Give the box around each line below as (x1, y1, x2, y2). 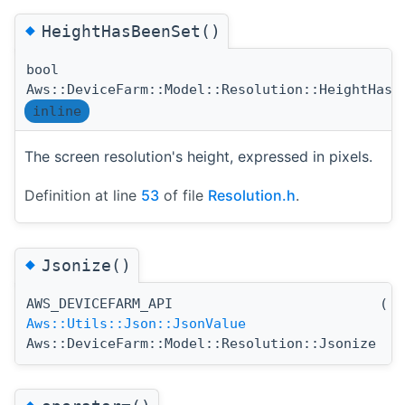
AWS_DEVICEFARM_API (26, 295, 173, 312)
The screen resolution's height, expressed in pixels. (24, 147, 372, 166)
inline (33, 103, 81, 120)
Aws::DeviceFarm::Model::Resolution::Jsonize (26, 334, 376, 352)
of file (159, 186, 208, 205)
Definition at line (24, 186, 141, 205)
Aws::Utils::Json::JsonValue (26, 315, 246, 332)
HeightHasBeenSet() (42, 22, 221, 42)
